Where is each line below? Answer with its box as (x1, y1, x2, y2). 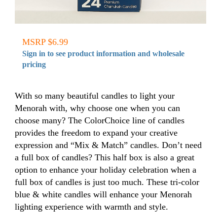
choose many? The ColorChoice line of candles (15, 115, 184, 125)
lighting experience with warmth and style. (15, 201, 168, 212)
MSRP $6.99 (22, 37, 68, 47)
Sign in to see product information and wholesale (22, 49, 184, 58)
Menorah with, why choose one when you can (15, 103, 180, 113)
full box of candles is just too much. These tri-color (15, 177, 199, 187)
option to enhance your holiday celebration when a (15, 164, 196, 175)
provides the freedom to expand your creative (15, 127, 178, 138)
